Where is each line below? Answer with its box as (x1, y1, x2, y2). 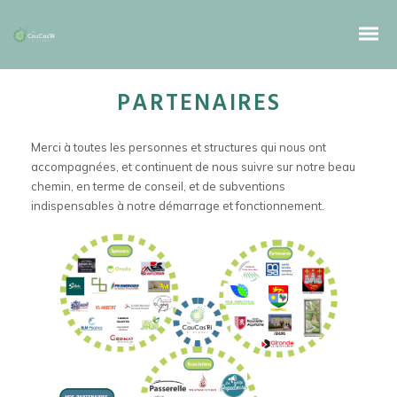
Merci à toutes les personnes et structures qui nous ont (31, 140, 326, 154)
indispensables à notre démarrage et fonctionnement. (31, 198, 324, 213)
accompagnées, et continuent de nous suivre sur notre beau (31, 160, 355, 174)
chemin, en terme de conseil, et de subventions (31, 179, 285, 193)
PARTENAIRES (116, 86, 281, 122)
